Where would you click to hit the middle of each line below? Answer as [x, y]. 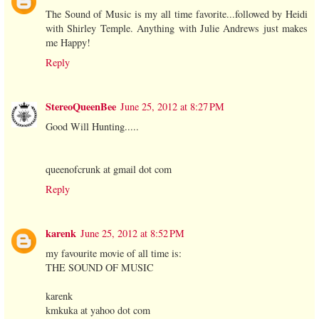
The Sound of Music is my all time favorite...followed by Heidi [177, 14]
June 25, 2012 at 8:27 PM [172, 107]
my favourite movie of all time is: [114, 253]
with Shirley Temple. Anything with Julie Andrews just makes [177, 28]
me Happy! [68, 43]
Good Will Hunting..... [92, 127]
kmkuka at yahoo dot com [98, 310]
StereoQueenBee [81, 107]
